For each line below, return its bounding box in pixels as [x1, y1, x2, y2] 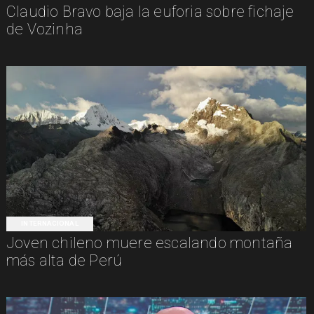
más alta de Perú [6, 252, 123, 270]
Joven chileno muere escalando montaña [6, 234, 293, 252]
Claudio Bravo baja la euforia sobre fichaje [6, 3, 294, 21]
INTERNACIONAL [21, 219, 78, 228]
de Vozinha [6, 20, 83, 39]
